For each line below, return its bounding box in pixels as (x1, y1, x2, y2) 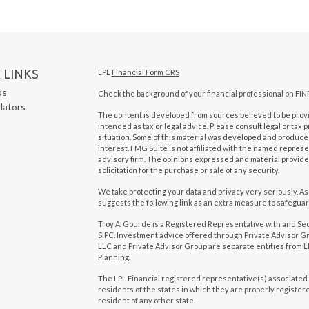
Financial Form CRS (111, 68, 179, 77)
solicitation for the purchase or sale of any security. (97, 166, 279, 175)
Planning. (97, 252, 130, 262)
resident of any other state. (97, 296, 195, 306)
